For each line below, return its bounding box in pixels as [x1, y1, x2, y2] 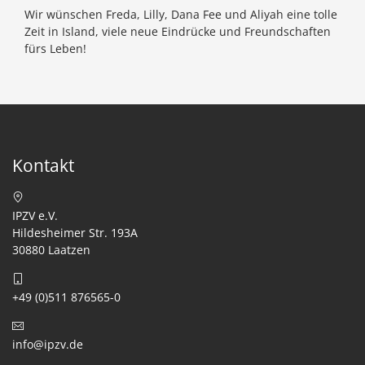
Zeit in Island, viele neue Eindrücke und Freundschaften [24, 24, 331, 40]
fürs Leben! [24, 41, 86, 57]
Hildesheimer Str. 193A [12, 225, 138, 241]
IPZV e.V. [12, 208, 58, 224]
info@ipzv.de [12, 336, 83, 353]
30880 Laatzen [12, 242, 90, 258]
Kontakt [12, 154, 74, 178]
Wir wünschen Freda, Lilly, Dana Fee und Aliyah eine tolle [24, 7, 337, 23]
